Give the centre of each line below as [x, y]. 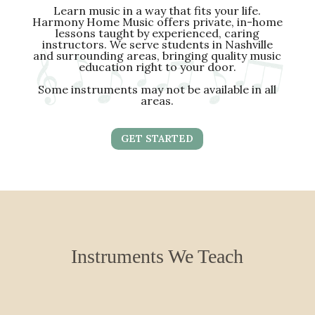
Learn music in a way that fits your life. [157, 10]
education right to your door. [157, 66]
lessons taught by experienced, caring [157, 33]
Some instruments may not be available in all [157, 89]
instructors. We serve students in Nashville [157, 44]
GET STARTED [157, 138]
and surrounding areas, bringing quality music [157, 55]
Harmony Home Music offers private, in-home [157, 21]
